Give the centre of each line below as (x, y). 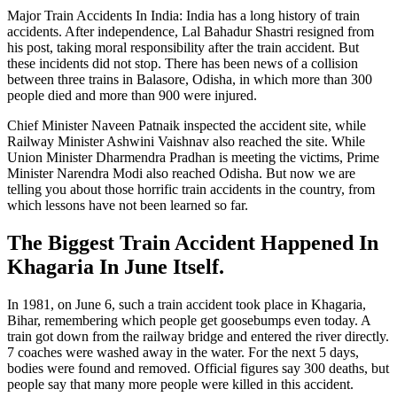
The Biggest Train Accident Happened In (193, 242)
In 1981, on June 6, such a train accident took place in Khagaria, (187, 304)
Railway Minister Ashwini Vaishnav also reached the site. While (186, 141)
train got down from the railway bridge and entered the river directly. (198, 336)
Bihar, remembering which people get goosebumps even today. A (189, 320)
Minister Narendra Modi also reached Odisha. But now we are (181, 173)
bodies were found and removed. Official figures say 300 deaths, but (198, 368)
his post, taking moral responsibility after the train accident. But (183, 47)
